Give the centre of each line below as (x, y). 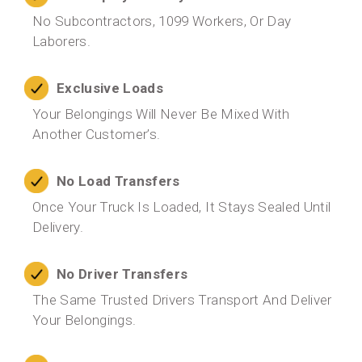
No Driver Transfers (122, 274)
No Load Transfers (118, 181)
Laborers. (62, 42)
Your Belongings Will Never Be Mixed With (161, 114)
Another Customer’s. (97, 135)
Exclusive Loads (110, 88)
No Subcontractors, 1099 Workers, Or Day (162, 21)
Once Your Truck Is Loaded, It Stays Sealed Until (182, 207)
